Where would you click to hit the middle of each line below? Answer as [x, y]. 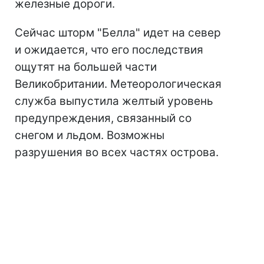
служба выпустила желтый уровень [114, 101]
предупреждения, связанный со [103, 118]
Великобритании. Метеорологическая [118, 84]
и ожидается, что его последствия [109, 50]
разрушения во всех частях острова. [117, 153]
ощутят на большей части [86, 67]
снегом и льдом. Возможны [90, 136]
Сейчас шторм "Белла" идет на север [118, 33]
